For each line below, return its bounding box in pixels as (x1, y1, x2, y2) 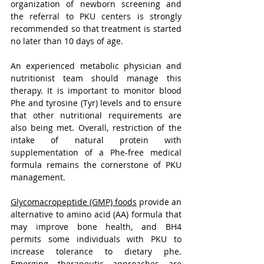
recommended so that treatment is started (11, 23, 181, 34)
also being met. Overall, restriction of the (11, 122, 181, 133)
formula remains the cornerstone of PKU (11, 159, 181, 170)
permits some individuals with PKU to (11, 233, 181, 245)
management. (11, 171, 68, 183)
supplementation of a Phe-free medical (11, 147, 181, 158)
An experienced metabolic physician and (11, 60, 181, 71)
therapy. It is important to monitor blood (11, 85, 181, 96)
